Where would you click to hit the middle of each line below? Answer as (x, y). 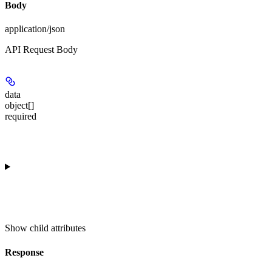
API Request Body (41, 50)
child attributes (58, 228)
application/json (35, 29)
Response (24, 252)
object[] (19, 106)
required (21, 117)
